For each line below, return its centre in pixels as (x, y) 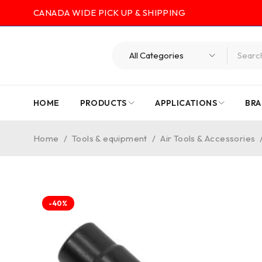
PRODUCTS (103, 103)
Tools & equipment (110, 138)
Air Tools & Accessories (208, 138)
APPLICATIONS (186, 103)
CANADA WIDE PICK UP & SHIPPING (109, 13)
